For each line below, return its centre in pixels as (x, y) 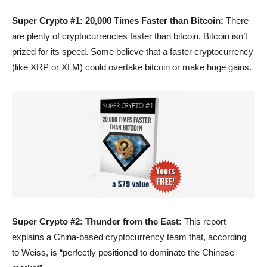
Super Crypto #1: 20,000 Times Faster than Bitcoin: (118, 20)
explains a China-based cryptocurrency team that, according (129, 237)
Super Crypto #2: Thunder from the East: (98, 221)
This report (205, 221)
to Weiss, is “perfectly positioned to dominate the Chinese (123, 252)
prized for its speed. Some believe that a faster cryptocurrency (133, 51)
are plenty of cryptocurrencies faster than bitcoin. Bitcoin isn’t (130, 36)
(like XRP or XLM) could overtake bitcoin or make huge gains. (132, 67)
